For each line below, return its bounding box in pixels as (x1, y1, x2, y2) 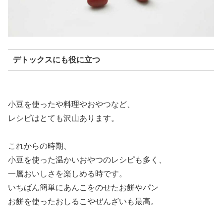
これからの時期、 (8, 141, 71, 150)
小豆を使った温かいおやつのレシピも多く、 (8, 155, 166, 164)
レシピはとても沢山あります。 (8, 113, 119, 122)
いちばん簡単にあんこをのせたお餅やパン (8, 183, 159, 192)
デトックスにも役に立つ (12, 55, 100, 64)
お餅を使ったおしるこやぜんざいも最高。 (8, 197, 159, 206)
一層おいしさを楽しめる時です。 (8, 169, 127, 178)
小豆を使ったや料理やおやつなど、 (8, 100, 135, 109)
